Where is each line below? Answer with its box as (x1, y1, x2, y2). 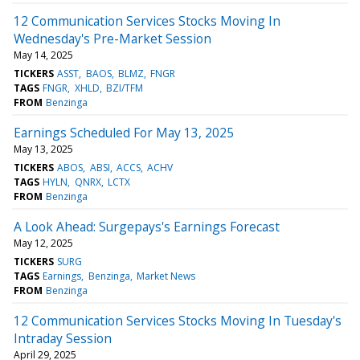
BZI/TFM (105, 80, 143, 95)
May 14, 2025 (14, 47, 73, 62)
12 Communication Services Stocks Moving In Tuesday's (14, 311, 342, 329)
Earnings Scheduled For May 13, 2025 (14, 123, 234, 141)
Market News (136, 268, 195, 283)
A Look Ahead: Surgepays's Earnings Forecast (14, 217, 280, 235)
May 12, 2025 (14, 235, 73, 250)
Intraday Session (14, 329, 112, 347)
